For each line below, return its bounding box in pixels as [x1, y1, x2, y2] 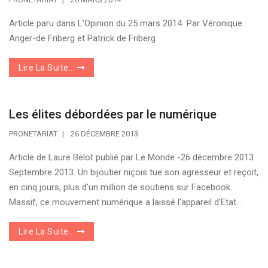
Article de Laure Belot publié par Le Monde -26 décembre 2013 [9, 151, 254, 163]
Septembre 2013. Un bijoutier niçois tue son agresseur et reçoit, [9, 166, 258, 178]
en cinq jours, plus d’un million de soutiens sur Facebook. [9, 181, 232, 193]
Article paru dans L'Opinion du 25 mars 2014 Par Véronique [9, 17, 242, 29]
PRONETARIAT [9, 129, 57, 138]
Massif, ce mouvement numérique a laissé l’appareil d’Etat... [9, 196, 242, 208]
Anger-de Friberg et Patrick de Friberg [9, 32, 156, 44]
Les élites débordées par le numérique [9, 106, 217, 121]
